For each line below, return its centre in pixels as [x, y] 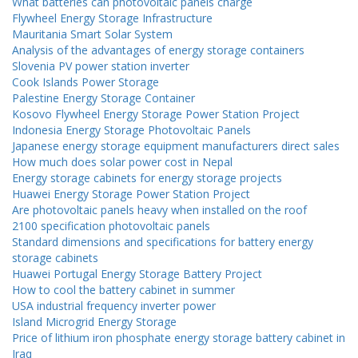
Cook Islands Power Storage [86, 82]
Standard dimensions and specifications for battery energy [163, 242]
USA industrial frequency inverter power [114, 306]
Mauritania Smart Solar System [92, 34]
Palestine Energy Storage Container [103, 98]
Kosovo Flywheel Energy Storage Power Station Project [156, 114]
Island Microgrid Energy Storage [94, 322]
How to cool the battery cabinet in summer [123, 290]
